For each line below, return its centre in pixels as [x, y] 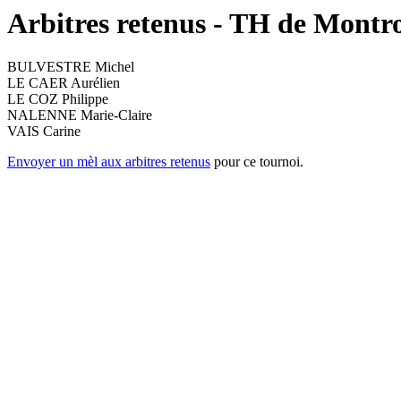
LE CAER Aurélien [64, 83]
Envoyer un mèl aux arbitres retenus [109, 162]
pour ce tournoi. [257, 162]
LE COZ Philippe [58, 99]
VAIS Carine [44, 132]
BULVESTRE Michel [71, 67]
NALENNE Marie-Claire [80, 115]
